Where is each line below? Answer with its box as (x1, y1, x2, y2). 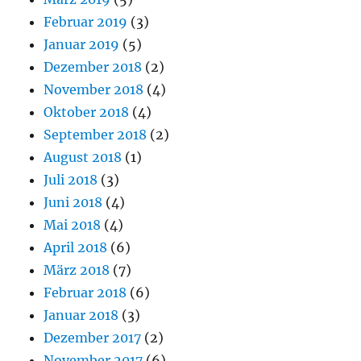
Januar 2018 (44, 307, 119, 324)
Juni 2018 (44, 194, 103, 211)
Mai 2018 (44, 217, 102, 234)
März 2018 (44, 262, 110, 279)
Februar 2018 (44, 284, 127, 301)
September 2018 (44, 127, 147, 143)
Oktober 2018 (44, 104, 130, 121)
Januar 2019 (44, 36, 120, 53)
